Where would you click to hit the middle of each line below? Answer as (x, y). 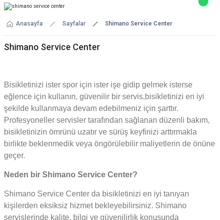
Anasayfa (29, 24)
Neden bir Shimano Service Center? (71, 175)
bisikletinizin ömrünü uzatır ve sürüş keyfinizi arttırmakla (100, 132)
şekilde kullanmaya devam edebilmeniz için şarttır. (92, 108)
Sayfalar (74, 24)
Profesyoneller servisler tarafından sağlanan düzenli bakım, (107, 120)
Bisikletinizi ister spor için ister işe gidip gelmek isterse (98, 85)
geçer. (14, 155)
